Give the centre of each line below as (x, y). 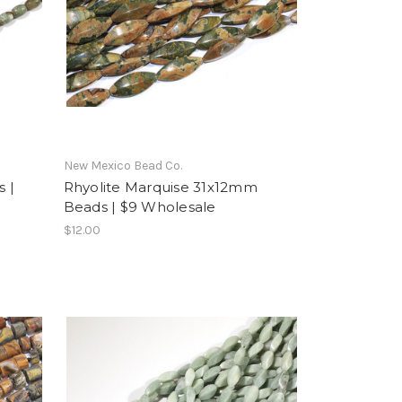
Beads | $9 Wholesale (140, 206)
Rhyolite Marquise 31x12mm (160, 187)
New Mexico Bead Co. (122, 165)
